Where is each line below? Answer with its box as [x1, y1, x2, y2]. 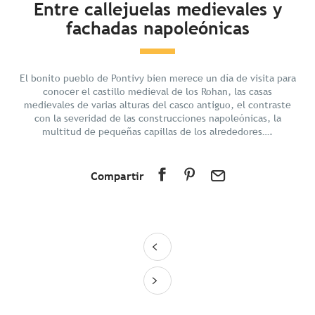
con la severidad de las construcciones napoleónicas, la [34, 112, 281, 124]
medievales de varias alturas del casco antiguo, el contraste [24, 99, 291, 111]
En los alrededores [25, 60, 119, 74]
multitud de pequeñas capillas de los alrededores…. [42, 126, 273, 138]
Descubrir [25, 32, 73, 46]
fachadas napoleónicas [65, 18, 250, 39]
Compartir [90, 169, 144, 184]
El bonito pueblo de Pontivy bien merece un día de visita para [19, 72, 296, 84]
